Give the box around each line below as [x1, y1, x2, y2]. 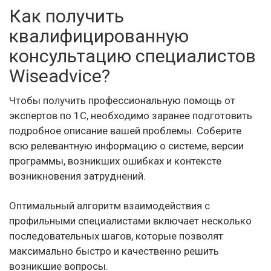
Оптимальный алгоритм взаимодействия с [9, 199, 210, 212]
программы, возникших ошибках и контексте [9, 154, 221, 167]
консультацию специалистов [9, 45, 256, 67]
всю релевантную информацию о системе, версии [9, 139, 244, 152]
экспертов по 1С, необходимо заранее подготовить [9, 109, 252, 122]
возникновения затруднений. [9, 169, 146, 182]
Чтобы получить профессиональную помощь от [9, 94, 235, 106]
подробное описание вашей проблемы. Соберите [9, 124, 241, 137]
